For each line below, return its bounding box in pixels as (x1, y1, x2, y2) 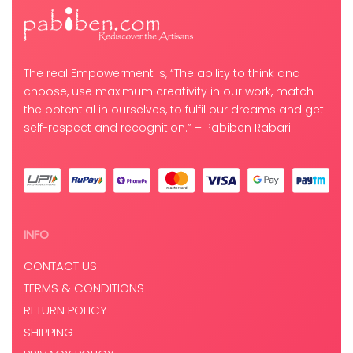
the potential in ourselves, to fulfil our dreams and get (24, 102, 324, 118)
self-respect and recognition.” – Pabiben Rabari (24, 120, 291, 136)
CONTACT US (24, 258, 97, 275)
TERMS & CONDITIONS (24, 280, 144, 297)
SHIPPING (24, 324, 73, 341)
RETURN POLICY (24, 302, 107, 319)
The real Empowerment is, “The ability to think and (24, 65, 300, 82)
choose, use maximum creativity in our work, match (24, 84, 314, 100)
